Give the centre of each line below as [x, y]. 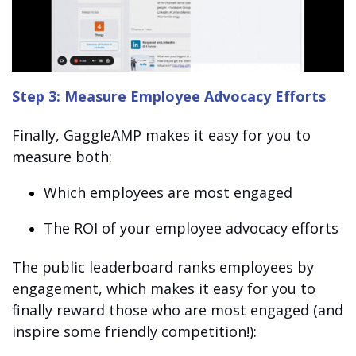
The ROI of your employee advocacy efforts [191, 228]
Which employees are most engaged [168, 193]
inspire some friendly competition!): [134, 332]
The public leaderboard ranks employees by [163, 267]
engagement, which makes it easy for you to [164, 289]
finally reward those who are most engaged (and [178, 310]
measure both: [62, 157]
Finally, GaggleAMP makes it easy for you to [161, 135]
